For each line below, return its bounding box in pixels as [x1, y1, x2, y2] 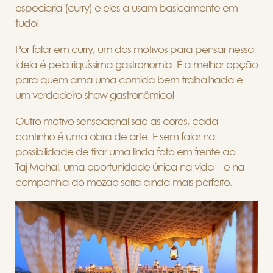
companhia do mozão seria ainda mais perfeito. [15, 177, 232, 188]
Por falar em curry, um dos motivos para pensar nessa [15, 44, 254, 55]
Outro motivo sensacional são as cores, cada [15, 116, 218, 127]
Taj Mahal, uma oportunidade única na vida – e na [15, 162, 244, 173]
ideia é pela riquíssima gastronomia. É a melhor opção [15, 60, 258, 71]
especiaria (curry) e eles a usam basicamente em [15, 3, 238, 14]
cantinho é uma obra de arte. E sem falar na [15, 132, 215, 143]
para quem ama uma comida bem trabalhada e [15, 75, 243, 86]
